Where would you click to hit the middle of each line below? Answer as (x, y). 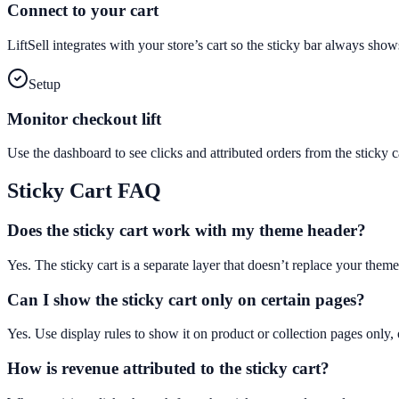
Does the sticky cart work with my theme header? (187, 231)
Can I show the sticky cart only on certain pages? (186, 299)
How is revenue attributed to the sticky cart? (168, 369)
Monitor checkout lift (84, 118)
